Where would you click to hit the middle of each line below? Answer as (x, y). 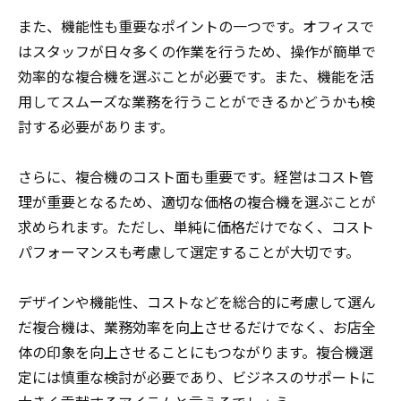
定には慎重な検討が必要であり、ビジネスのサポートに (196, 378)
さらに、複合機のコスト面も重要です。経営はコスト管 (196, 177)
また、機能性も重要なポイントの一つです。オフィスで (196, 27)
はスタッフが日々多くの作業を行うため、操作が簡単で (197, 52)
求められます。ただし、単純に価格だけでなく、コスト (196, 227)
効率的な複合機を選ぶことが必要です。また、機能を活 (196, 77)
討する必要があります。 (96, 127)
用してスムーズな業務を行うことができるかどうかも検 (196, 102)
